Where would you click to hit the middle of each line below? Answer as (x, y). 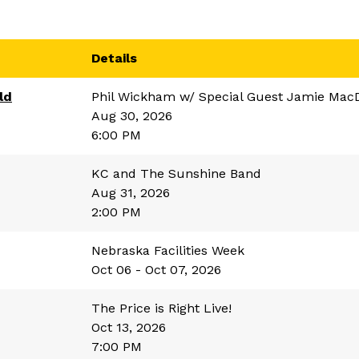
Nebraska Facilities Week (168, 250)
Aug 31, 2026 (131, 193)
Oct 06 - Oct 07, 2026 (156, 270)
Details (114, 58)
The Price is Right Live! (161, 308)
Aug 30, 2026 (132, 116)
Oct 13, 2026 (129, 327)
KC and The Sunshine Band (176, 173)
